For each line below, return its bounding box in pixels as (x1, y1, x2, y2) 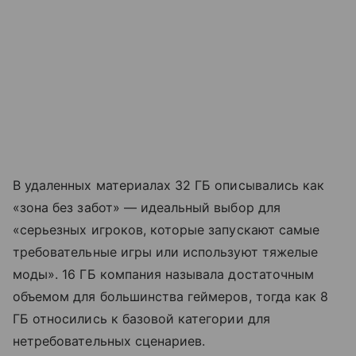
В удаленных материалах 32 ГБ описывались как (13, 176, 325, 193)
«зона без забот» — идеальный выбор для (13, 199, 281, 215)
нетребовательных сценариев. (13, 332, 206, 349)
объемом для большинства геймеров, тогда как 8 (13, 288, 329, 304)
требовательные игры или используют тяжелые (13, 243, 319, 260)
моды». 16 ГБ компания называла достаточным (13, 265, 315, 282)
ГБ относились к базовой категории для (13, 310, 270, 327)
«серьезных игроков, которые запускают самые (13, 221, 320, 238)
